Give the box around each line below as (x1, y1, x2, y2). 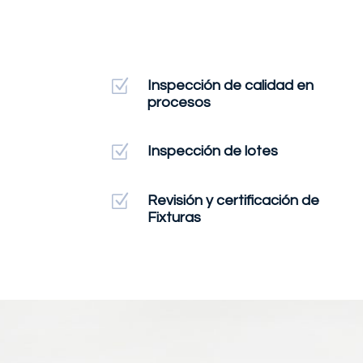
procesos (147, 94, 211, 110)
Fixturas (147, 210, 201, 226)
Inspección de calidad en (147, 77, 314, 93)
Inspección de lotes (147, 143, 278, 160)
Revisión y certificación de (147, 193, 319, 209)
